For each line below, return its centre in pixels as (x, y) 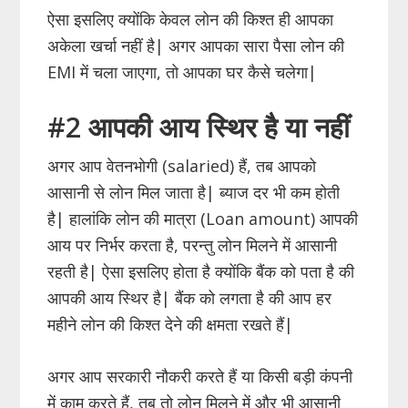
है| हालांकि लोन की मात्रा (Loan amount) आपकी (203, 218)
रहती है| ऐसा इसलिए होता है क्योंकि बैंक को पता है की (201, 271)
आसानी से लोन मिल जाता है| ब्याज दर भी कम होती (194, 192)
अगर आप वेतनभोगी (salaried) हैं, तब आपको (182, 165)
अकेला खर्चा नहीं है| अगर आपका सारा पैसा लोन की (196, 45)
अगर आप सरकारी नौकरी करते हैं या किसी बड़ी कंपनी (200, 376)
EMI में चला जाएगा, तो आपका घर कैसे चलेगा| (183, 71)
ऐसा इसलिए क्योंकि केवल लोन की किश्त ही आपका (191, 19)
